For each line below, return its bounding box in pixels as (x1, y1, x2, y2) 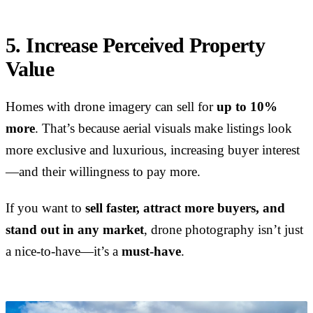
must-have (122, 244, 181, 259)
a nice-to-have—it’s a (6, 244, 122, 259)
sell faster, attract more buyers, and (85, 201, 285, 215)
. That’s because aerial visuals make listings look (35, 121, 292, 136)
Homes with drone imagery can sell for (6, 99, 217, 114)
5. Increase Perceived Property (6, 34, 265, 57)
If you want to (6, 201, 85, 215)
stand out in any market (6, 222, 144, 237)
